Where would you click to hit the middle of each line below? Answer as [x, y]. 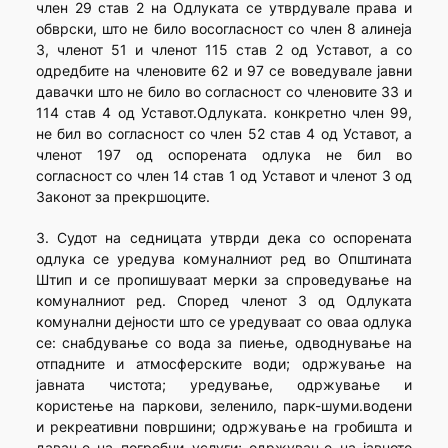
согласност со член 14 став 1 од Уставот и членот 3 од [224, 176]
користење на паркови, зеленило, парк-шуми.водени [224, 406]
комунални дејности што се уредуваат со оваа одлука [224, 322]
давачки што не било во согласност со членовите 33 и [224, 92]
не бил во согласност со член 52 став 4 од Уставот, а [224, 134]
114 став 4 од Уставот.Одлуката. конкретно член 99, [224, 113]
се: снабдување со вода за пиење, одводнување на [224, 343]
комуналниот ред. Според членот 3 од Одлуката [224, 301]
